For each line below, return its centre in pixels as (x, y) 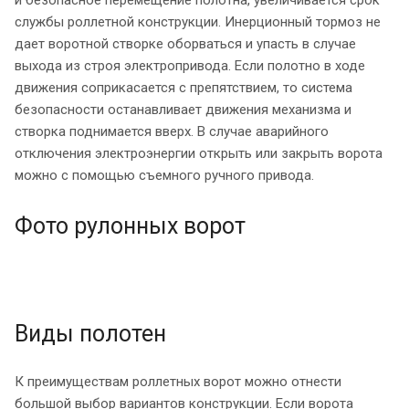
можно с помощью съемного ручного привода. (164, 175)
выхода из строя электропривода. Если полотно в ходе (190, 65)
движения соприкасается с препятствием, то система (184, 87)
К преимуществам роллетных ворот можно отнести (178, 381)
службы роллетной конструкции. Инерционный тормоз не (198, 21)
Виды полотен (90, 333)
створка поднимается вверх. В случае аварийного (172, 131)
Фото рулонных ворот (130, 225)
